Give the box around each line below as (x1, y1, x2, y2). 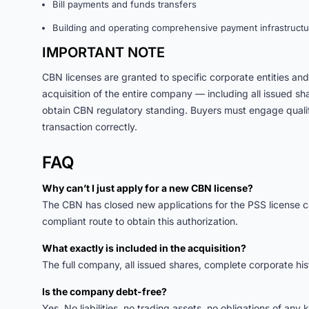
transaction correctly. (42, 121, 137, 132)
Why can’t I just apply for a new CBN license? (42, 182, 253, 194)
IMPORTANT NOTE (42, 44, 165, 61)
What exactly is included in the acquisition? (42, 242, 246, 254)
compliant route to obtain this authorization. (42, 215, 238, 227)
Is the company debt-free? (42, 286, 167, 297)
